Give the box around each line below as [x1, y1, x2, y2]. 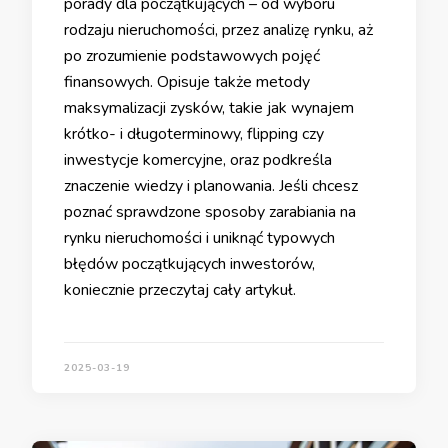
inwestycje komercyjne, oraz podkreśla [64, 149, 332, 172]
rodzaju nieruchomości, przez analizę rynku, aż [64, 19, 373, 42]
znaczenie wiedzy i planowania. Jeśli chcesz [64, 175, 358, 198]
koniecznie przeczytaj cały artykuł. [64, 279, 296, 302]
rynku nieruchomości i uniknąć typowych [64, 227, 335, 250]
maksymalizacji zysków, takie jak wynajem [64, 97, 354, 120]
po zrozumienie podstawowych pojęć [64, 45, 320, 68]
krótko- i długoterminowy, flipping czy [64, 123, 324, 146]
